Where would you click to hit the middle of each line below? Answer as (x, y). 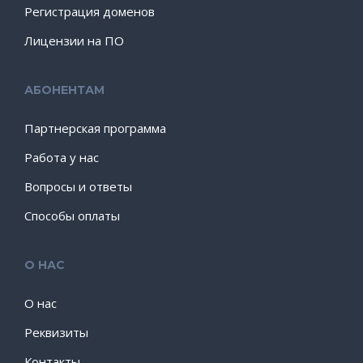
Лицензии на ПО (74, 41)
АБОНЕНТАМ (64, 90)
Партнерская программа (95, 128)
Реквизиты (56, 332)
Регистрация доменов (90, 11)
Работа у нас (62, 157)
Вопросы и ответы (78, 186)
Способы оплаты (72, 216)
